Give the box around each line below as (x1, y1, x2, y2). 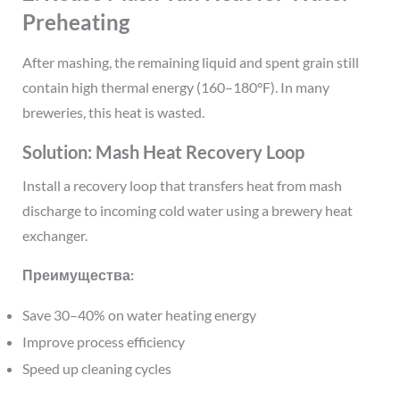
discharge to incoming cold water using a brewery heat (21, 201, 353, 219)
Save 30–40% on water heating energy (21, 305, 256, 323)
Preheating (21, 9, 129, 36)
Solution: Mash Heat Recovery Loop (21, 140, 304, 162)
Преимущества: (21, 265, 134, 283)
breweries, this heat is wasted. (21, 103, 204, 121)
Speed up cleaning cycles (21, 359, 171, 377)
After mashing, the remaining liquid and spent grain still (21, 53, 359, 71)
